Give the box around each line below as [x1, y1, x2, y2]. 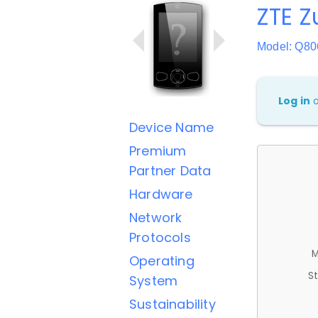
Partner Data [129, 162, 212, 180]
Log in [278, 94, 311, 108]
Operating [129, 252, 194, 270]
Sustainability [129, 295, 216, 313]
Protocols [129, 229, 191, 246]
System [129, 272, 178, 290]
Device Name [129, 119, 214, 136]
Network [129, 209, 182, 226]
